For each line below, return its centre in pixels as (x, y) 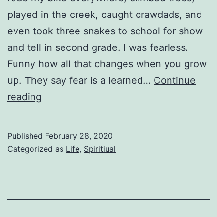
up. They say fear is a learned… (80, 80)
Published (26, 135)
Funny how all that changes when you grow (107, 64)
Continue (175, 80)
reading (24, 97)
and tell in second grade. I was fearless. (98, 47)
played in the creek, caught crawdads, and (105, 14)
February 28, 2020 (79, 135)
